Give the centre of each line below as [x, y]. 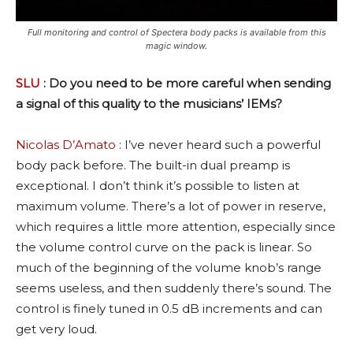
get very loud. [56, 329]
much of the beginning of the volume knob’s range [169, 268]
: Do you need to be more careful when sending [186, 84]
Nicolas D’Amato [66, 145]
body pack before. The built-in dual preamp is [153, 165]
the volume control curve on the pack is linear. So [164, 247]
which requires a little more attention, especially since [176, 227]
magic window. [176, 46]
